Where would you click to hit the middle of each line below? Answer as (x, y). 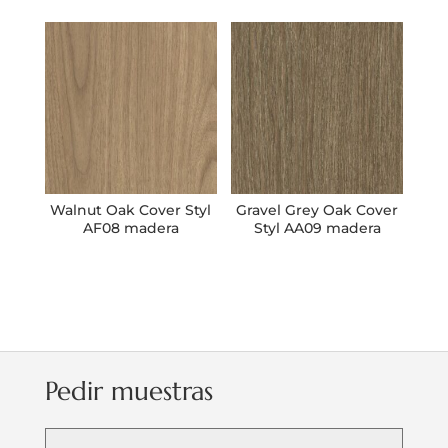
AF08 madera (130, 227)
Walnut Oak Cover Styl (131, 209)
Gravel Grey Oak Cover (317, 209)
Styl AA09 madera (317, 227)
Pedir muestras (128, 390)
